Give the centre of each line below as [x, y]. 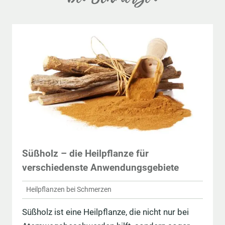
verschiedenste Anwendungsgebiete [100, 167]
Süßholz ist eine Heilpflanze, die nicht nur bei [105, 212]
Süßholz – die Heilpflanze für [85, 153]
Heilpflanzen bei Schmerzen [69, 190]
